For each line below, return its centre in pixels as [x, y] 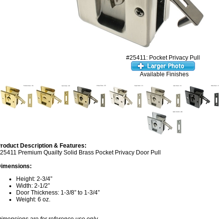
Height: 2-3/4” [34, 179]
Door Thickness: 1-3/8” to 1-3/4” [58, 193]
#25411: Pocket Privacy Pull [163, 58]
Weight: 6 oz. [33, 199]
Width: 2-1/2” [33, 186]
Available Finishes [164, 74]
